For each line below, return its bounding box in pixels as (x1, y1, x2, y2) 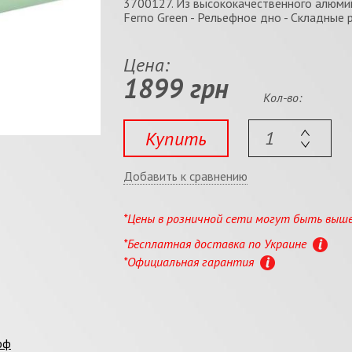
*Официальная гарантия (123, 253, 257, 269)
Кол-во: (263, 90, 302, 105)
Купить (145, 126, 207, 151)
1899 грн (123, 71, 229, 105)
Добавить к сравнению (123, 167, 247, 184)
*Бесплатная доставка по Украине (123, 235, 310, 251)
